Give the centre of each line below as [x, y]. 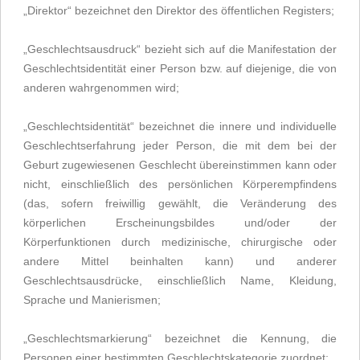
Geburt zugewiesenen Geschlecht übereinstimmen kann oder [180, 165]
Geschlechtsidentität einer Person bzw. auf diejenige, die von [180, 68]
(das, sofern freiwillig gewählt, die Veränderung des [180, 203]
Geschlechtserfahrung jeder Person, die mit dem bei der [180, 145]
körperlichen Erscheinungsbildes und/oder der [180, 223]
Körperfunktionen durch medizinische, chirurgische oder [180, 242]
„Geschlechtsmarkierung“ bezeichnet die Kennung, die [180, 338]
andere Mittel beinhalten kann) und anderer [180, 261]
